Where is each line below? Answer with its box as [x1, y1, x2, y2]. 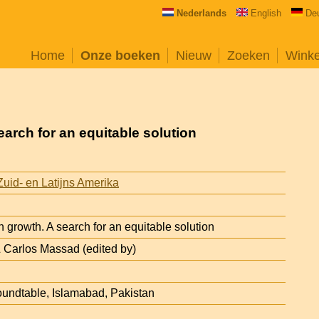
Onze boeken [80, 48, 160, 63]
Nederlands [176, 8, 226, 19]
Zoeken [227, 48, 270, 63]
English [250, 8, 281, 19]
